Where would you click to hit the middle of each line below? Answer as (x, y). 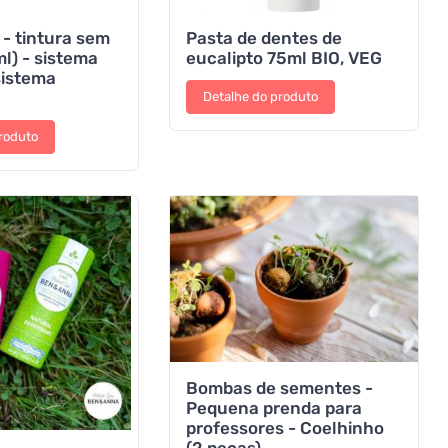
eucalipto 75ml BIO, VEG (283, 57)
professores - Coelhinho (284, 427)
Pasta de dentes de (263, 37)
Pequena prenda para (273, 407)
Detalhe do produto (260, 97)
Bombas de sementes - (279, 387)
